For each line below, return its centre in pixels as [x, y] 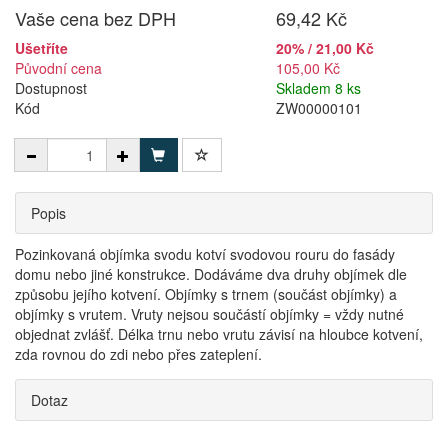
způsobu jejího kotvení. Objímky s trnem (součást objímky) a [206, 294]
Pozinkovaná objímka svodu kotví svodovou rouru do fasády [205, 254]
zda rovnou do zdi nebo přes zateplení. [138, 354]
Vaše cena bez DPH [95, 18]
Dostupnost [51, 88]
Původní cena [58, 68]
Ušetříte [41, 48]
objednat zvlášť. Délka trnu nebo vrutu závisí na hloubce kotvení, [219, 334]
